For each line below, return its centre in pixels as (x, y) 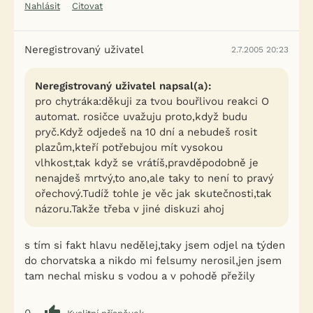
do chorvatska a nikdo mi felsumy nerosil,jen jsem (153, 261)
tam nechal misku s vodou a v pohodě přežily (140, 276)
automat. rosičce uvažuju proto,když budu (141, 117)
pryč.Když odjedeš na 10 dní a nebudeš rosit (146, 132)
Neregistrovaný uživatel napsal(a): (123, 86)
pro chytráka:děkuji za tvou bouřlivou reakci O (152, 101)
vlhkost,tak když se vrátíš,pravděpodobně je (147, 163)
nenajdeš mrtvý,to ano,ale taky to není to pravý (154, 178)
